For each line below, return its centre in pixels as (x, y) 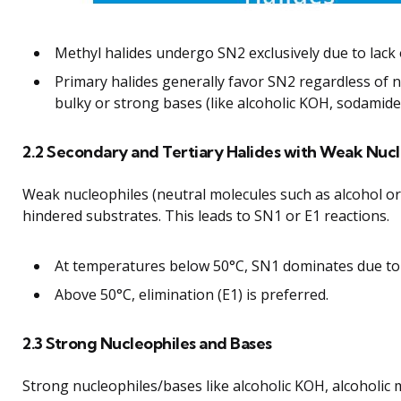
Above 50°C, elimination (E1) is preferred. (192, 295)
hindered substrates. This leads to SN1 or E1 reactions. (206, 216)
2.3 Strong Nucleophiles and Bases (147, 344)
